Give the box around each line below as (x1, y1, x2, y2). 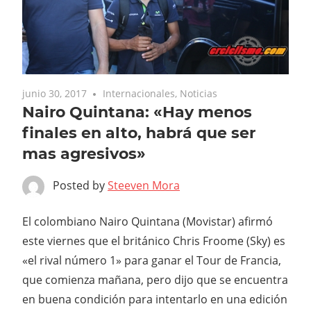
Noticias (180, 86, 218, 100)
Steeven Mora (108, 177, 180, 193)
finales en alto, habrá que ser (22, 123, 255, 142)
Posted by (53, 177, 108, 193)
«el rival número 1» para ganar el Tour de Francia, (22, 252, 281, 268)
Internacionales (103, 86, 176, 100)
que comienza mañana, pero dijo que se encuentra (22, 271, 288, 287)
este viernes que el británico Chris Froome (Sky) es (22, 233, 285, 249)
